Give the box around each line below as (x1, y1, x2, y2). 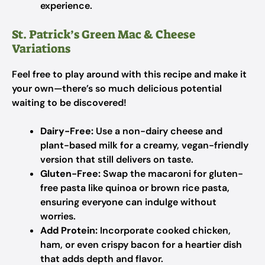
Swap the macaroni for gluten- (101, 167, 243, 180)
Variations (12, 41, 70, 56)
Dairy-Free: (40, 125, 93, 137)
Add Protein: (40, 224, 98, 237)
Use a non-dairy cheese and (93, 125, 222, 137)
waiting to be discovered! (12, 96, 127, 109)
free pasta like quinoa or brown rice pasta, (40, 182, 230, 194)
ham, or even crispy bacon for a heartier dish (40, 238, 242, 251)
